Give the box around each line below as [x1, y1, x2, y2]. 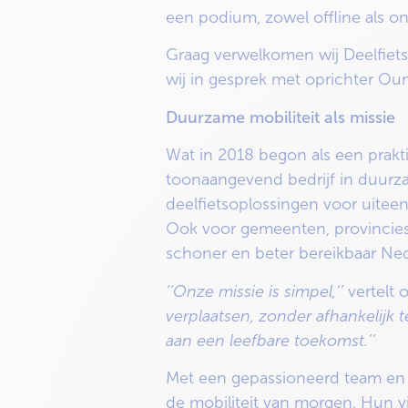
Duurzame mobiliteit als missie [166, 107, 395, 127]
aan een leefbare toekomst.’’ [166, 331, 375, 350]
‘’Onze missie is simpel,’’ [166, 281, 348, 301]
